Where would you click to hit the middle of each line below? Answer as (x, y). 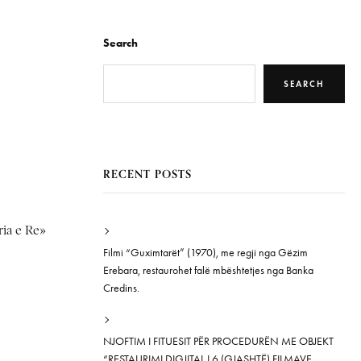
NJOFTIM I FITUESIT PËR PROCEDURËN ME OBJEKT (218, 341)
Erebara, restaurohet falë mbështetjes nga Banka (208, 270)
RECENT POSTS (147, 174)
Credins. (121, 288)
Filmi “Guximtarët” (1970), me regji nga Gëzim (205, 253)
